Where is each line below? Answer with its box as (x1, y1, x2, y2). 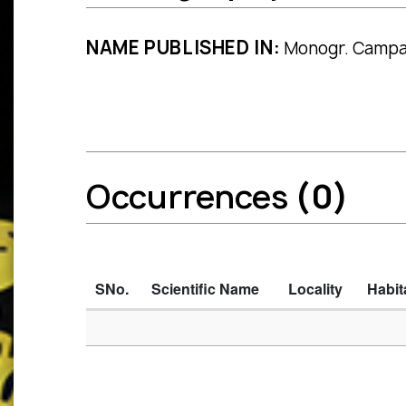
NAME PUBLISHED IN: (86, 35, 281, 61)
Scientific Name (151, 278, 259, 300)
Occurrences (86, 175, 295, 219)
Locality (288, 278, 343, 300)
